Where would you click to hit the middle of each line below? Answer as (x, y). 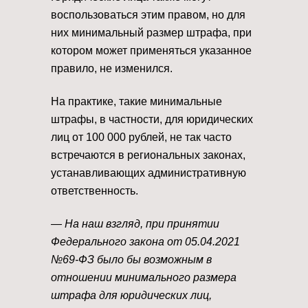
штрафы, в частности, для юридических (152, 119)
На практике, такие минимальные (136, 101)
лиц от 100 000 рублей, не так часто (141, 137)
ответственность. (95, 190)
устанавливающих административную (148, 173)
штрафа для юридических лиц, (131, 295)
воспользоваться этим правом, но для (148, 14)
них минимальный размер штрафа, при (151, 32)
